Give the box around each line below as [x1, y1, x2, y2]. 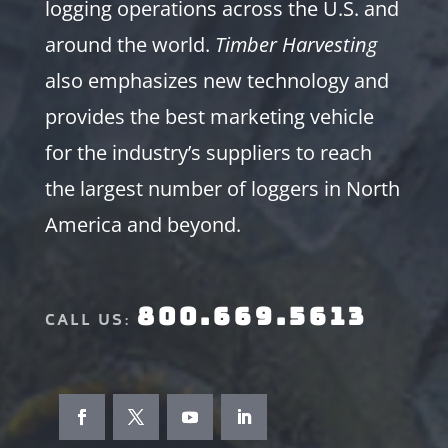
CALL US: [44, 308, 137, 331]
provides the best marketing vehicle [44, 102, 374, 130]
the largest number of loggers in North [44, 174, 400, 202]
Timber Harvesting [214, 30, 377, 58]
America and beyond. [44, 210, 241, 238]
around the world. [44, 30, 215, 58]
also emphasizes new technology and [44, 66, 389, 94]
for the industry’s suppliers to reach [44, 138, 372, 166]
